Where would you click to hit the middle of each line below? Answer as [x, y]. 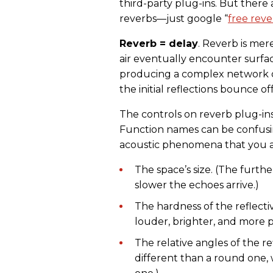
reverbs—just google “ [174, 19]
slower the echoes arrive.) [197, 185]
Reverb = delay [159, 44]
